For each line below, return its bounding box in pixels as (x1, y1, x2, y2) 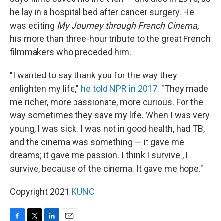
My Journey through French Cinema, (57, 20, 199, 31)
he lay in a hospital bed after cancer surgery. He (10, 7, 194, 18)
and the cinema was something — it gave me (10, 137, 184, 147)
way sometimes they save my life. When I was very (10, 110, 210, 121)
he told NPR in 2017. (81, 83, 159, 94)
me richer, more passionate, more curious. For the (10, 97, 203, 108)
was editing (10, 20, 57, 31)
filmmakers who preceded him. (10, 47, 131, 58)
